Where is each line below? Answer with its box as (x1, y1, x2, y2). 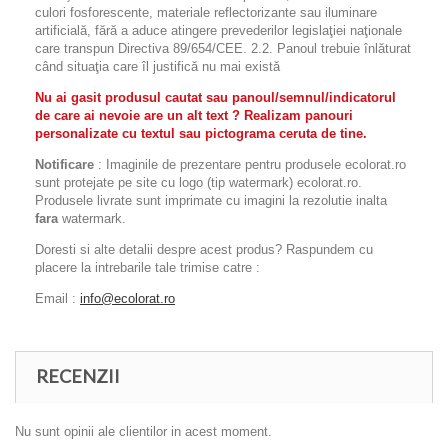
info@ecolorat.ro (80, 291, 175, 307)
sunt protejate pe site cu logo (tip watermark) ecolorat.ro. (35, 175, 362, 191)
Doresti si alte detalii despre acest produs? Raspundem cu (35, 242, 373, 258)
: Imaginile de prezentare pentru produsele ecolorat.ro (94, 157, 406, 173)
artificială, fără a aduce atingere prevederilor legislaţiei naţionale (35, 23, 402, 39)
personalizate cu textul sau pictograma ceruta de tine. (35, 126, 367, 142)
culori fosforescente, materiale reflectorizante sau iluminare (35, 5, 377, 21)
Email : (35, 291, 80, 307)
